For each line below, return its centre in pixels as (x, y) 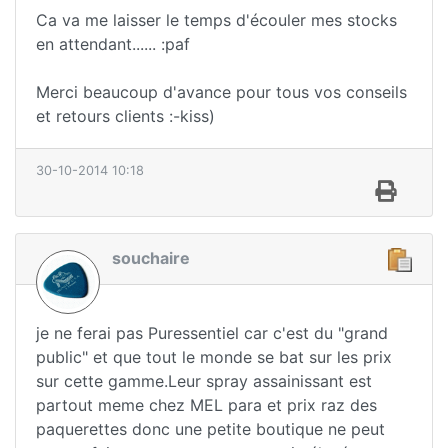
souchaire (151, 258)
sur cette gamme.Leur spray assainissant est (204, 380)
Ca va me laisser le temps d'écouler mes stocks (216, 20)
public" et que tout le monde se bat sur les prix (214, 356)
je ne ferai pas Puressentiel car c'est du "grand (212, 332)
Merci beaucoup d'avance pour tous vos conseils (221, 92)
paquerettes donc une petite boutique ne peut (210, 428)
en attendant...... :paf (113, 44)
